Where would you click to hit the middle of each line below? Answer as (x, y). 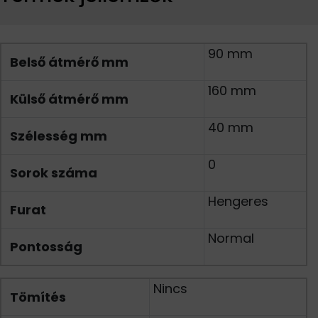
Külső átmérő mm (69, 99)
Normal (231, 238)
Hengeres (238, 201)
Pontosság (46, 247)
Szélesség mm (59, 136)
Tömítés (38, 297)
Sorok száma (54, 173)
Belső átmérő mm (69, 62)
